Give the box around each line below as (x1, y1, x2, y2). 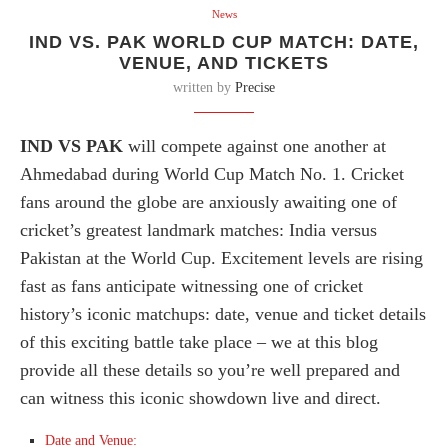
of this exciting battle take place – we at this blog (20, 332, 378, 353)
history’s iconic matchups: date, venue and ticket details (20, 304, 426, 325)
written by (173, 80, 235, 96)
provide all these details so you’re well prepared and (20, 360, 400, 381)
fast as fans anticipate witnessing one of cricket (20, 276, 363, 297)
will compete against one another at (123, 136, 386, 157)
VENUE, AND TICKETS (119, 53, 329, 74)
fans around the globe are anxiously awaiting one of (20, 192, 397, 213)
